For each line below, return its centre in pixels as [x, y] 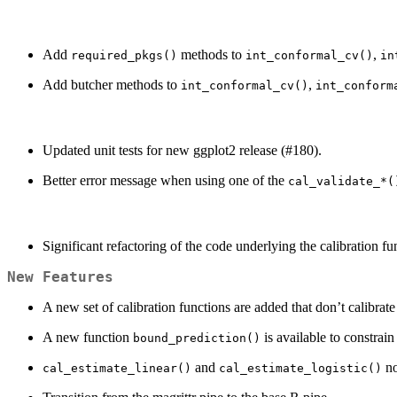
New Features [60, 277]
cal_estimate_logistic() [300, 369]
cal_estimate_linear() [117, 369]
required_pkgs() [124, 56]
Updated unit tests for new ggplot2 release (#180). [182, 151]
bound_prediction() [197, 339]
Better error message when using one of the [165, 181]
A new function [88, 338]
